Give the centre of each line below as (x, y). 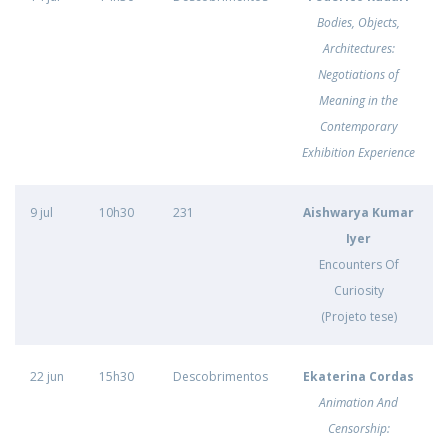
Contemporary (358, 126)
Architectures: (358, 48)
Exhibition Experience (358, 152)
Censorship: (358, 428)
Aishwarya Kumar (358, 212)
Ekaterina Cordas (358, 376)
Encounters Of (358, 264)
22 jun (47, 376)
